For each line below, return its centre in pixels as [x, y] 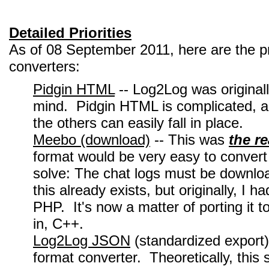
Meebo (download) [92, 140]
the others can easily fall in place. [138, 123]
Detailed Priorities [70, 33]
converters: [44, 66]
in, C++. [58, 224]
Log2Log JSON [82, 240]
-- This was [189, 140]
